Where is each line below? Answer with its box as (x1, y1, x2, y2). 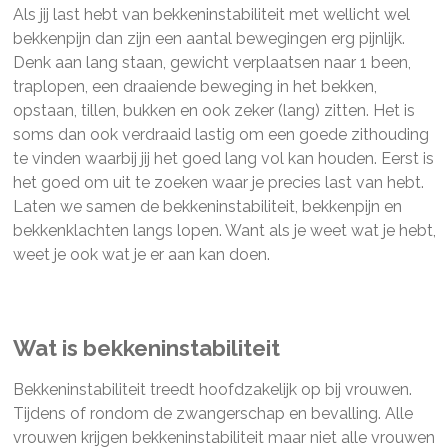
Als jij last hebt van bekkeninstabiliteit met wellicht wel (12, 5, 410, 24)
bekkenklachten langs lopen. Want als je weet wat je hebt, (12, 221, 436, 240)
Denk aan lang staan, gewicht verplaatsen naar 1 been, (12, 53, 411, 72)
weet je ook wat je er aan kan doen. (12, 245, 270, 264)
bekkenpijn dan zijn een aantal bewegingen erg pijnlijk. (12, 29, 405, 48)
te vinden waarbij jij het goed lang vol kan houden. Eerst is (12, 149, 434, 168)
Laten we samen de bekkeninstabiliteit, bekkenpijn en (12, 197, 402, 216)
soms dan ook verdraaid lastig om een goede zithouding (12, 125, 429, 144)
